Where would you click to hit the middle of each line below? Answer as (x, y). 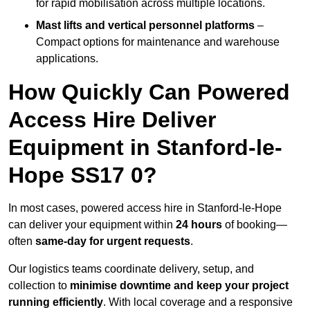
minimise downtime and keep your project (179, 286)
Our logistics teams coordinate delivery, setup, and (131, 269)
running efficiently (56, 302)
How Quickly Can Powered (149, 92)
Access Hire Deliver (112, 120)
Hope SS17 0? (83, 175)
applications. (67, 59)
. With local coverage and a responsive (198, 302)
